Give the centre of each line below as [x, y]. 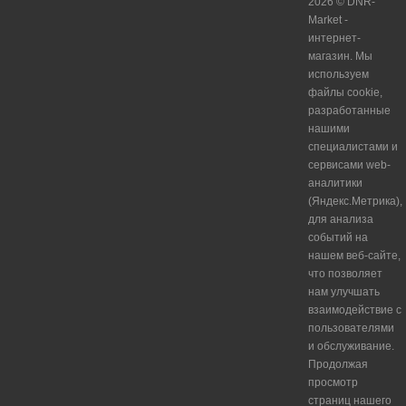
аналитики [336, 184]
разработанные [350, 111]
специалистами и [353, 147]
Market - [329, 20]
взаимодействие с [355, 310]
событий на [338, 238]
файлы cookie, [346, 93]
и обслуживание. [352, 347]
